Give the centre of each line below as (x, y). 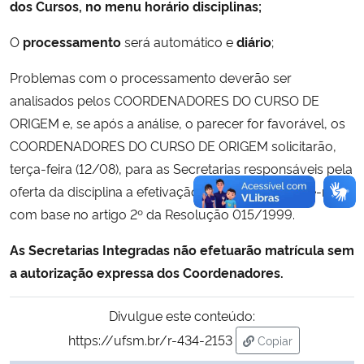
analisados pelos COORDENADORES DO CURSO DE (165, 100)
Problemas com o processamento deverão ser (151, 77)
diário (252, 41)
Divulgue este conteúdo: (182, 315)
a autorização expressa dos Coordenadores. (147, 272)
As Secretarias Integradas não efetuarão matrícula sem (182, 249)
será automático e (177, 41)
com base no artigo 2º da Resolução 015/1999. (152, 213)
